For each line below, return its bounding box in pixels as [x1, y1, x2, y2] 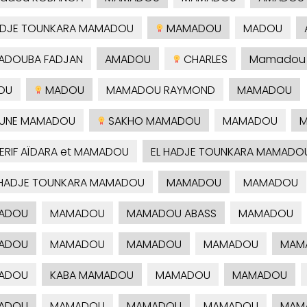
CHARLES [180, 51, 228, 68]
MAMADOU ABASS [126, 206, 217, 222]
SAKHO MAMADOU [105, 113, 201, 130]
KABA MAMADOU [49, 267, 134, 284]
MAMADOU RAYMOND [106, 82, 215, 99]
